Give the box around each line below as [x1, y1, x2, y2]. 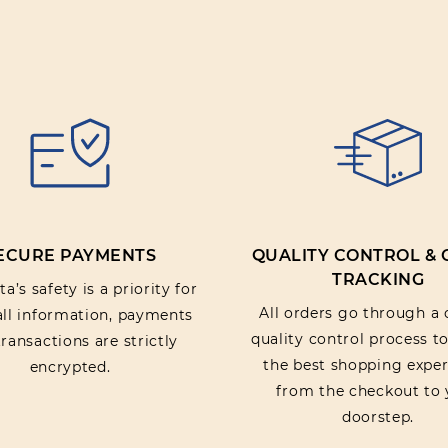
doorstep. [341, 408, 415, 426]
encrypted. [29, 358, 111, 376]
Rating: [302, 70, 354, 88]
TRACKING [332, 270, 424, 289]
